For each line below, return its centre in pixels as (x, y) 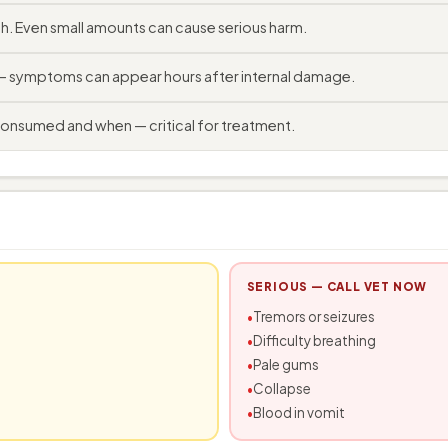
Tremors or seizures (313, 316)
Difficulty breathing (314, 340)
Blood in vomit (298, 412)
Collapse (281, 388)
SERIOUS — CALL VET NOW (337, 286)
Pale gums (285, 364)
